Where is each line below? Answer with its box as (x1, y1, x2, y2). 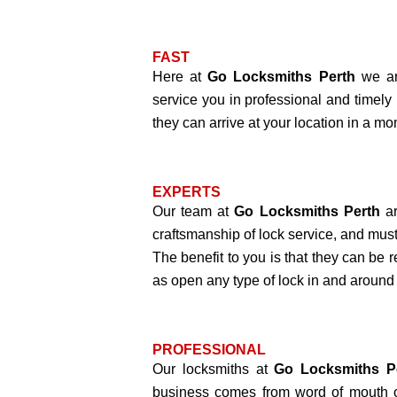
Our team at (152, 204, 235, 219)
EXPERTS (152, 184, 221, 199)
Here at (152, 69, 208, 84)
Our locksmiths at (152, 362, 275, 377)
